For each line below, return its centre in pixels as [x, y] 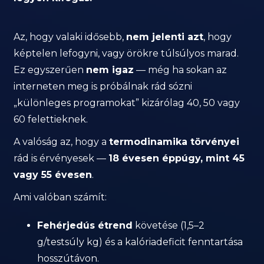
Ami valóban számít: [60, 197]
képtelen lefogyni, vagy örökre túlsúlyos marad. [126, 53]
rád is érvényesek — [61, 158]
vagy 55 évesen [53, 175]
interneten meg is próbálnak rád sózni [103, 86]
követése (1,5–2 [169, 225]
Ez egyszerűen [50, 70]
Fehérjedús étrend [85, 225]
